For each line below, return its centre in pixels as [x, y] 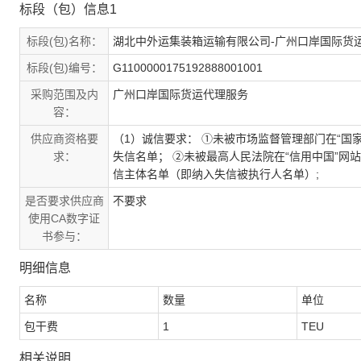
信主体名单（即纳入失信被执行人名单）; [216, 174]
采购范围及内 [64, 94]
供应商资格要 [64, 139]
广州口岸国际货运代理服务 [180, 94]
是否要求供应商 [64, 201]
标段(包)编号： [64, 68]
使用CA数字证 [64, 218]
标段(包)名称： [64, 41]
